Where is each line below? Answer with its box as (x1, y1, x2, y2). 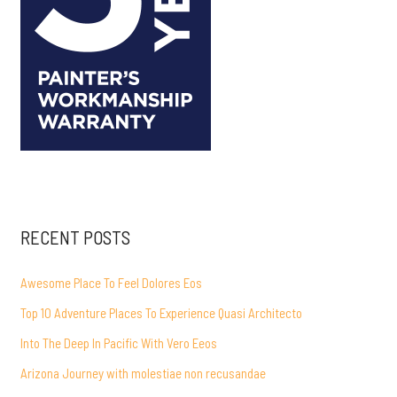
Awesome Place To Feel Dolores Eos (20, 275, 203, 292)
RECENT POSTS (20, 226, 131, 249)
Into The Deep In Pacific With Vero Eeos (20, 334, 218, 351)
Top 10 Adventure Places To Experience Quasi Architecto (20, 305, 303, 322)
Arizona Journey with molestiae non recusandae (20, 364, 267, 381)
